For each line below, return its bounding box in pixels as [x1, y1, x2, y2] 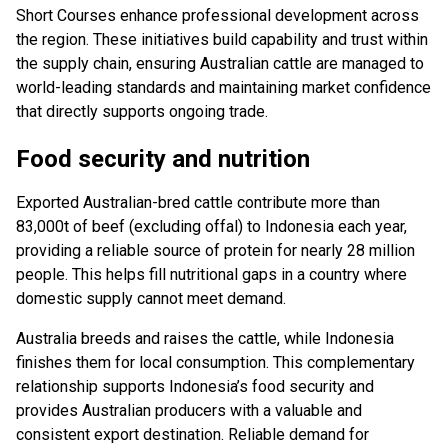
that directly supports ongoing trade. [16, 102, 268, 122]
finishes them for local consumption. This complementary [16, 353, 415, 373]
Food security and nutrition [16, 145, 310, 174]
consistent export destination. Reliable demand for [16, 425, 369, 445]
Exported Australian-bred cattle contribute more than [16, 193, 380, 213]
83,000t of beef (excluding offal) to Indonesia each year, [16, 217, 407, 237]
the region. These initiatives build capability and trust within [16, 30, 428, 50]
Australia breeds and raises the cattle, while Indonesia [16, 329, 394, 349]
